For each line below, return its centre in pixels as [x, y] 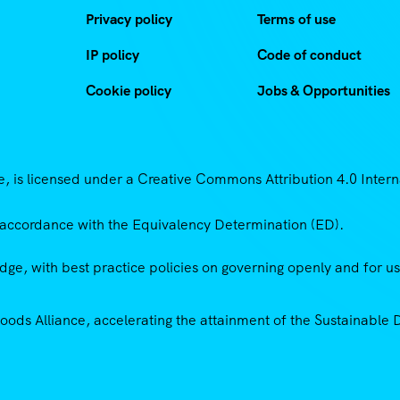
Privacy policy [129, 20]
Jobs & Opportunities [324, 91]
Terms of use [296, 20]
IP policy [112, 55]
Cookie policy [129, 91]
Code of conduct [309, 55]
